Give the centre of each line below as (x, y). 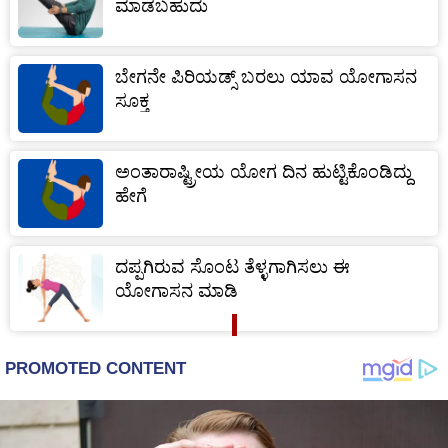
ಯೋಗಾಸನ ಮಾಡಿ (176, 290)
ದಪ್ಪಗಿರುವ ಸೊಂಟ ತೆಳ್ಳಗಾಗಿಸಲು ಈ (232, 266)
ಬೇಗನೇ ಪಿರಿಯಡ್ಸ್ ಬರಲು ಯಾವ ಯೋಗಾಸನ (266, 76)
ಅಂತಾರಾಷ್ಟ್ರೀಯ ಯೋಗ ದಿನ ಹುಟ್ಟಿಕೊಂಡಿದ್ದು (263, 171)
